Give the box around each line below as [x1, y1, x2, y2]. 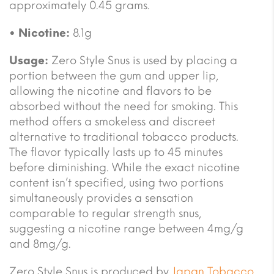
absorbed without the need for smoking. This [9, 99, 238, 113]
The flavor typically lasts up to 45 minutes [9, 145, 223, 159]
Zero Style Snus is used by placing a [48, 53, 237, 67]
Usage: [9, 53, 48, 67]
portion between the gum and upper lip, [9, 68, 218, 83]
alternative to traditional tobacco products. [9, 130, 239, 144]
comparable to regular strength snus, [9, 206, 201, 220]
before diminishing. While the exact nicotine [9, 160, 240, 174]
